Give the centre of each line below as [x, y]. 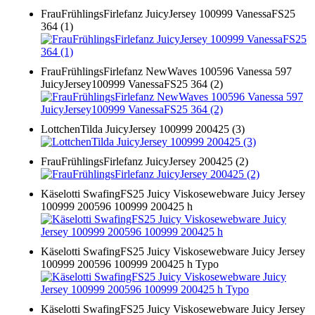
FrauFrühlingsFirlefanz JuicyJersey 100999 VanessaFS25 [168, 14]
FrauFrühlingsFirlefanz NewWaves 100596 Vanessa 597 [166, 72]
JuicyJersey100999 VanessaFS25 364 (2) [132, 84]
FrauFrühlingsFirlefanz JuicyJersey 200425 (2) [144, 162]
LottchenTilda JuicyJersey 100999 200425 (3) [143, 129]
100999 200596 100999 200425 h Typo [130, 264]
